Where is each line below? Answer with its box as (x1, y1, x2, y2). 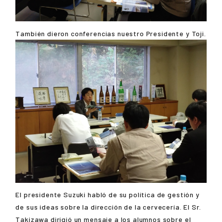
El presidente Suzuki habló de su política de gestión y (15, 190, 200, 199)
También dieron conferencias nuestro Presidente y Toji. (15, 29, 206, 38)
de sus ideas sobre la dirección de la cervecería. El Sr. (15, 202, 201, 211)
